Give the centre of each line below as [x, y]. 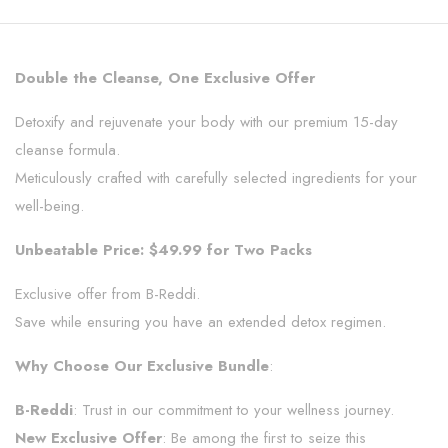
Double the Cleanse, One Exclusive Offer [165, 77]
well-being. [49, 205]
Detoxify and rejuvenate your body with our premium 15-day [206, 121]
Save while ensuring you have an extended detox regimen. [200, 321]
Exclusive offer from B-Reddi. [107, 293]
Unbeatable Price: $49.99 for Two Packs [163, 249]
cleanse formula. [67, 149]
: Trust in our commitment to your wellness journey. [233, 409]
